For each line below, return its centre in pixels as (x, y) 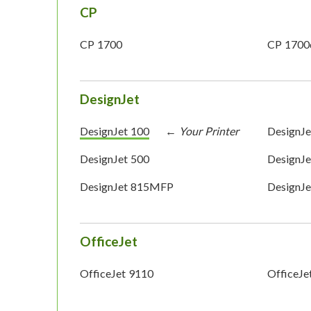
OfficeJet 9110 (117, 274)
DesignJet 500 (115, 159)
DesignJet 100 (115, 131)
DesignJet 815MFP (127, 187)
